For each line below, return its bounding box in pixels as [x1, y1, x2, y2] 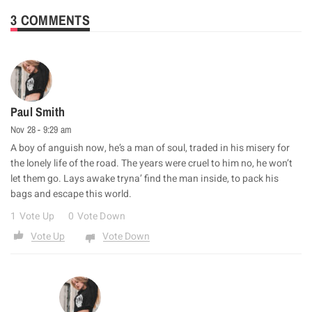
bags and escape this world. [10, 187, 132, 202]
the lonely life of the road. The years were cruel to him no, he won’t [10, 156, 292, 171]
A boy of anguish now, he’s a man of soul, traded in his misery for [10, 141, 290, 156]
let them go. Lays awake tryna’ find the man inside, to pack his [10, 171, 279, 187]
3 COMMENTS [10, 10, 90, 30]
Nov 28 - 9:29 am [10, 123, 72, 136]
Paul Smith [10, 103, 65, 121]
